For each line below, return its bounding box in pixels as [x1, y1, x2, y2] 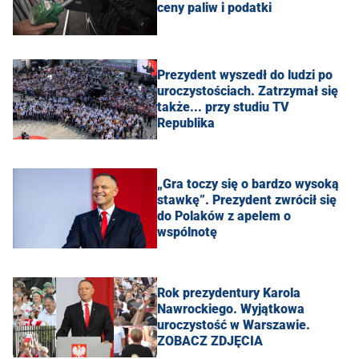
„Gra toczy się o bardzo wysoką [157, 175, 339, 192]
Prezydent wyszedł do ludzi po [157, 67, 333, 83]
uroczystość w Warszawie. [157, 317, 310, 333]
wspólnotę [157, 224, 217, 240]
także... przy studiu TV [157, 99, 289, 115]
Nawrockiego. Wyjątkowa [157, 301, 305, 317]
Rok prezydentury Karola [157, 284, 301, 301]
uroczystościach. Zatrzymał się [157, 83, 338, 99]
